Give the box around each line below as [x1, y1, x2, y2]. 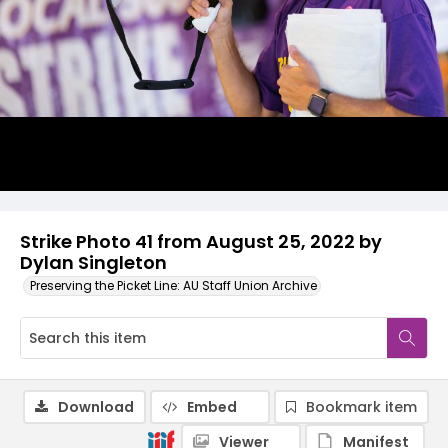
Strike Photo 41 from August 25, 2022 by [20, 229, 382, 254]
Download [58, 397, 134, 417]
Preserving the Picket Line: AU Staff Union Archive [30, 277, 317, 294]
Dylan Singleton [20, 250, 167, 275]
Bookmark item [306, 397, 417, 417]
